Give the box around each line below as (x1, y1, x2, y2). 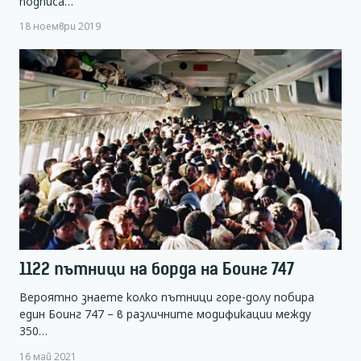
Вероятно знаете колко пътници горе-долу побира (19, 289, 314, 305)
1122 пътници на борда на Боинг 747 (19, 259, 294, 280)
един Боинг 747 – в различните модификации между (19, 306, 311, 322)
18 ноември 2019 (19, 19, 101, 33)
